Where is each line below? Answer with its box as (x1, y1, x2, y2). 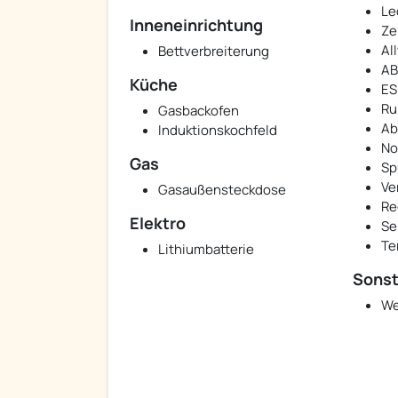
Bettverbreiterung (158, 42, 269, 61)
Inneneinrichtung (130, 14, 263, 36)
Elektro (130, 212, 186, 235)
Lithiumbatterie (158, 240, 254, 259)
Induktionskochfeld (158, 121, 277, 140)
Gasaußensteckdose (158, 180, 286, 200)
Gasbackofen (158, 101, 239, 121)
